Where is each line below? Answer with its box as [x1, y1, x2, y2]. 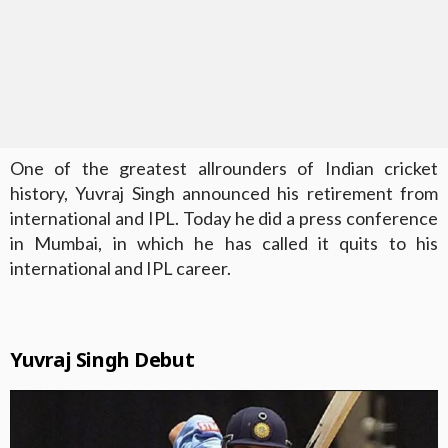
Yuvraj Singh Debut [10, 345, 195, 373]
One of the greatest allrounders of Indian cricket [10, 156, 438, 179]
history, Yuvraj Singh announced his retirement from [10, 181, 438, 204]
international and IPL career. [10, 256, 231, 279]
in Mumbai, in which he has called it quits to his [10, 231, 438, 254]
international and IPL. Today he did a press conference [10, 206, 438, 229]
